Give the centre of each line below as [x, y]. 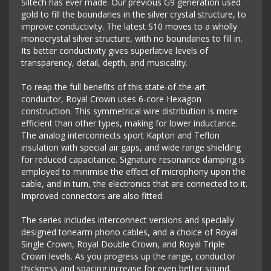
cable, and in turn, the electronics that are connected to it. [134, 183]
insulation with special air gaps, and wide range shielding [131, 147]
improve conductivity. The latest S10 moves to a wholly [129, 26]
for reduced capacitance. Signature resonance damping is [133, 159]
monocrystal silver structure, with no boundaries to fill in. [132, 38]
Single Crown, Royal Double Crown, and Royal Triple [123, 244]
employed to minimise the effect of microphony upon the [133, 171]
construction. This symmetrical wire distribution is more [129, 111]
